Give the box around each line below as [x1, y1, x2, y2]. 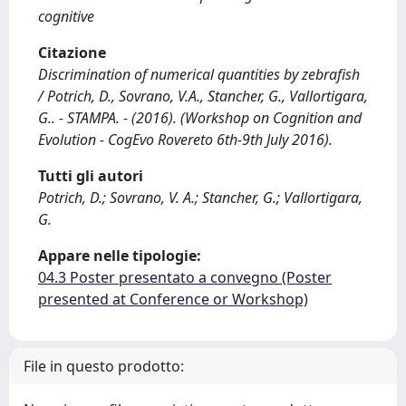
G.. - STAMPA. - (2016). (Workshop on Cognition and [38, 107, 362, 128]
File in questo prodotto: [24, 355, 184, 376]
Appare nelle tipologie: [38, 245, 201, 266]
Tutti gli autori [38, 165, 143, 186]
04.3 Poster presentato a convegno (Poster [38, 266, 332, 287]
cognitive [38, 5, 94, 26]
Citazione [38, 42, 106, 63]
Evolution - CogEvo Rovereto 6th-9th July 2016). [38, 129, 333, 150]
